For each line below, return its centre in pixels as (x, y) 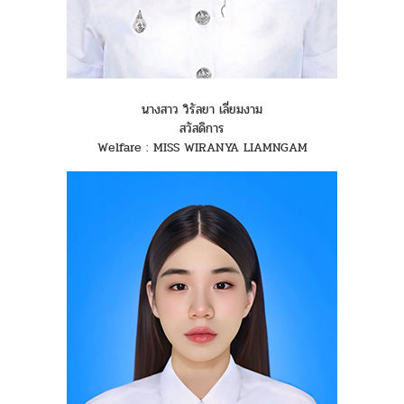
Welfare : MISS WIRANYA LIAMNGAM (202, 148)
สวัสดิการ (202, 129)
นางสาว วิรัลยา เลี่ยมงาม (202, 110)
